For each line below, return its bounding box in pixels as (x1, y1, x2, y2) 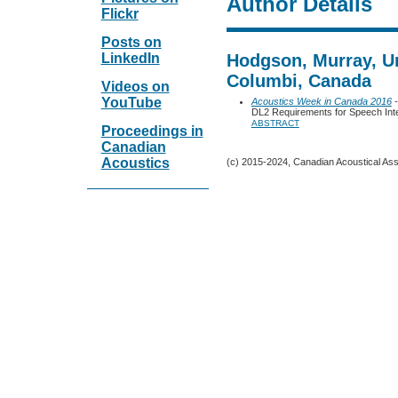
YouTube (100, 94, 162, 110)
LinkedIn (100, 50, 160, 66)
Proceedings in (100, 123, 203, 139)
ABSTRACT (251, 117, 299, 128)
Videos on (100, 78, 170, 94)
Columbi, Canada (226, 70, 371, 91)
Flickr (100, 5, 139, 21)
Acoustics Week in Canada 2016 (251, 95, 392, 107)
